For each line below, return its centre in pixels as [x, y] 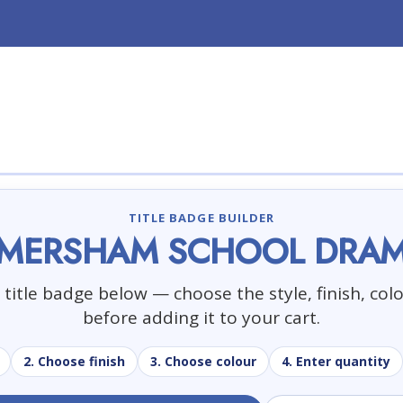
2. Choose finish [74, 361]
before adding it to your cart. [201, 317]
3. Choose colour [203, 361]
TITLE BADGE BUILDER [201, 217]
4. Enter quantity [336, 361]
